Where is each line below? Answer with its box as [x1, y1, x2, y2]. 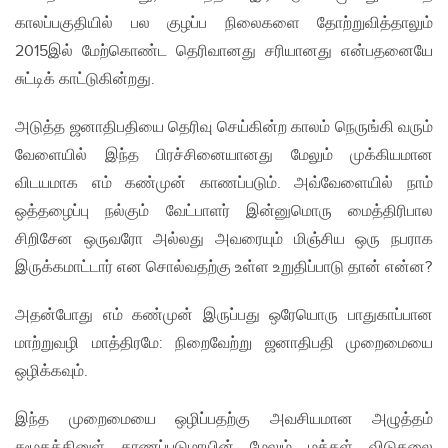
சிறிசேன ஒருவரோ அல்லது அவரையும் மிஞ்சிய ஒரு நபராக [15, 230, 433, 250]
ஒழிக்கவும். [15, 362, 88, 382]
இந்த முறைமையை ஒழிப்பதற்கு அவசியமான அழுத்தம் [15, 410, 433, 430]
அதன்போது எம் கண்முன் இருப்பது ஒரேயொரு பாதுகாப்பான [15, 306, 433, 326]
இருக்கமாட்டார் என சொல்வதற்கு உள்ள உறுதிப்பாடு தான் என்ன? [15, 258, 432, 278]
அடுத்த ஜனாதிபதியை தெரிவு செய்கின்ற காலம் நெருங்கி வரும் [15, 118, 433, 138]
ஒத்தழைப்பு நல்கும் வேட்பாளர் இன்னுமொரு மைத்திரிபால [15, 202, 433, 222]
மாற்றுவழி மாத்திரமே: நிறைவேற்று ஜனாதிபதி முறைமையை [15, 334, 433, 354]
